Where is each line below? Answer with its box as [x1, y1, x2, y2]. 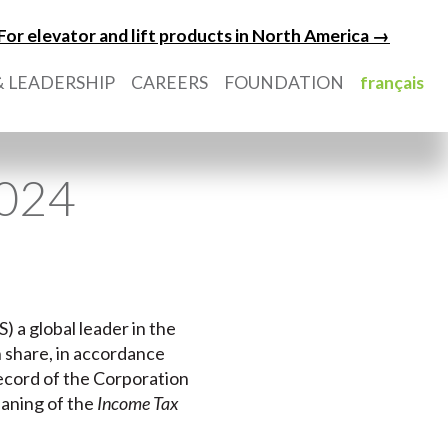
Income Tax [96, 392, 178, 415]
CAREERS [131, 72, 208, 93]
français [360, 72, 424, 93]
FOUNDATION [224, 72, 344, 93]
